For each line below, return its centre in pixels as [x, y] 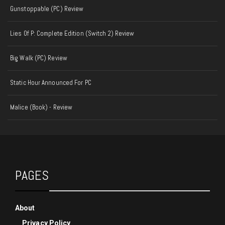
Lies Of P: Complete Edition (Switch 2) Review [72, 34]
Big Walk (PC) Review [39, 58]
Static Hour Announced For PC [51, 83]
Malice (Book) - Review [41, 107]
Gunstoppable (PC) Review [47, 9]
